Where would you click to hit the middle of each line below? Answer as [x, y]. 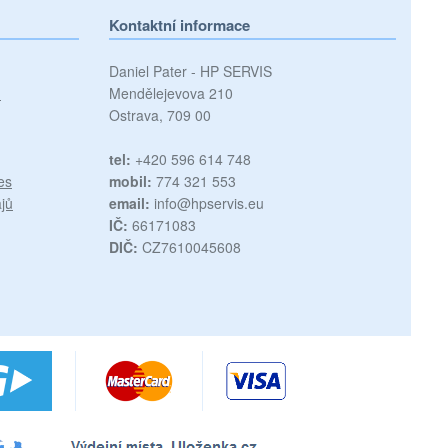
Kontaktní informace [179, 25]
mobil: [130, 181]
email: [129, 203]
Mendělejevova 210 [170, 93]
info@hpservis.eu [206, 203]
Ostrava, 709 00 [159, 115]
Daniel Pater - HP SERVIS [190, 71]
